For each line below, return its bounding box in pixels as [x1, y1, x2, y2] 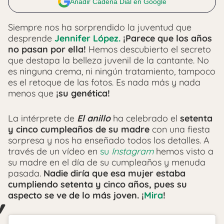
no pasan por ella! [8, 43, 86, 55]
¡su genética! [56, 87, 110, 99]
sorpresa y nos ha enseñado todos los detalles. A [8, 134, 209, 146]
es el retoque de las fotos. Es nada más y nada [8, 76, 200, 88]
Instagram [111, 145, 153, 157]
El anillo [77, 112, 110, 124]
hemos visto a [153, 145, 213, 157]
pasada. [8, 167, 43, 179]
